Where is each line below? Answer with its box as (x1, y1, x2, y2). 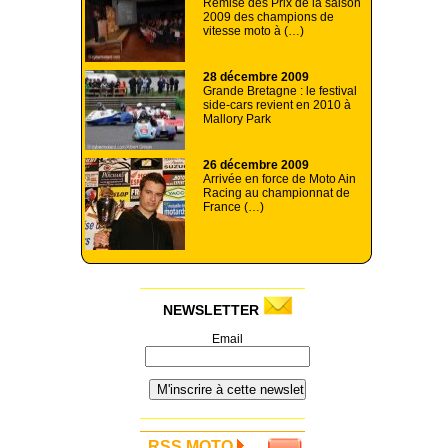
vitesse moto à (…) (203, 23, 304, 38)
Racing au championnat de (203, 185, 350, 200)
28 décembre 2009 (203, 69, 309, 84)
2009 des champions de (203, 9, 334, 24)
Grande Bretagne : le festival (203, 83, 357, 98)
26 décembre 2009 (203, 157, 309, 172)
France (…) (203, 199, 264, 214)
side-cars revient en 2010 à (203, 97, 351, 112)
